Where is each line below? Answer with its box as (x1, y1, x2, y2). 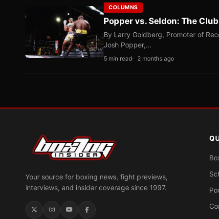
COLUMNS (109, 4, 138, 11)
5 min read (104, 55, 132, 62)
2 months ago (137, 55, 174, 62)
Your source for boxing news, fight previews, (25, 173, 168, 181)
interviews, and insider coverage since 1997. (25, 183, 167, 192)
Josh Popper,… (104, 41, 152, 49)
